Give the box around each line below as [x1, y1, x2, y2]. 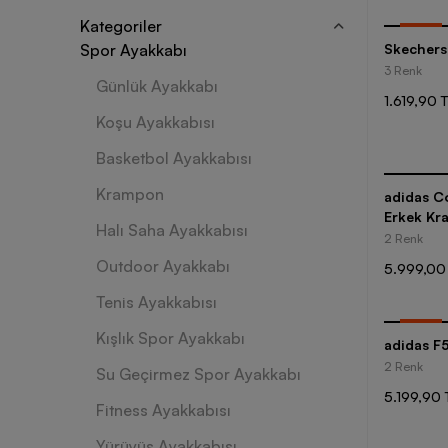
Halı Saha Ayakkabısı [96, 220, 248, 240]
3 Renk [384, 63, 422, 78]
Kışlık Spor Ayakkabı [96, 328, 245, 348]
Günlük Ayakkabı [96, 76, 218, 96]
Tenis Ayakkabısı [96, 292, 217, 312]
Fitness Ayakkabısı [96, 400, 231, 420]
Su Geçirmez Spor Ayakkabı [96, 364, 301, 384]
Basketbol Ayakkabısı [96, 148, 252, 168]
